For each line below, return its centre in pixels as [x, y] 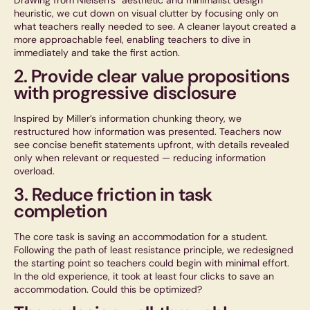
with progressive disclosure [125, 93]
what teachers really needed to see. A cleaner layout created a [155, 27]
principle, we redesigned [237, 250]
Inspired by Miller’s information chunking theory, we [128, 119]
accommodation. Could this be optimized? [108, 290]
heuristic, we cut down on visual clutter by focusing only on [146, 13]
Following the [44, 250]
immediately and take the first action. [97, 53]
